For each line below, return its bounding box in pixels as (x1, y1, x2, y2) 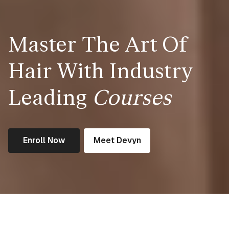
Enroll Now (23, 135, 65, 146)
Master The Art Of (8, 32, 187, 58)
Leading (8, 85, 92, 111)
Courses (92, 85, 171, 111)
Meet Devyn (93, 135, 141, 146)
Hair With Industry (8, 59, 192, 85)
